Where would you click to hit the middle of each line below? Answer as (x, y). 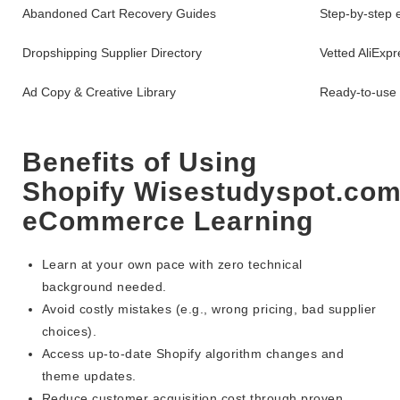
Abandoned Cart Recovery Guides (119, 14)
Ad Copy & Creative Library (99, 92)
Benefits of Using (140, 162)
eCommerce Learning (168, 221)
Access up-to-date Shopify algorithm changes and (193, 354)
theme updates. (89, 376)
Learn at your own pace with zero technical (172, 265)
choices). (69, 332)
